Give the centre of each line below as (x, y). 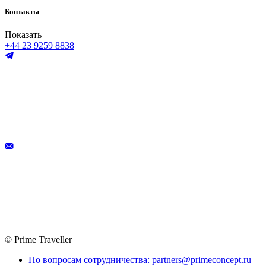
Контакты (22, 11)
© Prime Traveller (38, 239)
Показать (23, 34)
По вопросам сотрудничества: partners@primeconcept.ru (140, 259)
